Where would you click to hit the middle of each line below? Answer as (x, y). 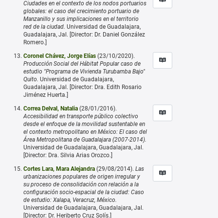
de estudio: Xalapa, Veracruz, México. (70, 200)
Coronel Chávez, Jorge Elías (60, 56)
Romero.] (35, 42)
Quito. (31, 79)
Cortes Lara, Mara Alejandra (59, 169)
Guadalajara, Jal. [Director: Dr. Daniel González (84, 34)
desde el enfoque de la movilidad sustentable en (84, 124)
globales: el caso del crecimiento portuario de (81, 11)
